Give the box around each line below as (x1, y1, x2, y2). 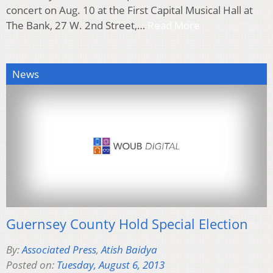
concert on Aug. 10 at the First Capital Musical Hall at (6, 3, 253, 18)
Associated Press (22, 242, 96, 257)
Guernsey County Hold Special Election (6, 214, 248, 233)
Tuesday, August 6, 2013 (57, 257, 165, 272)
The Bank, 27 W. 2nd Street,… (6, 18, 147, 33)
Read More (147, 18, 200, 33)
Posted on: (6, 257, 57, 272)
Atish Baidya (101, 242, 157, 257)
